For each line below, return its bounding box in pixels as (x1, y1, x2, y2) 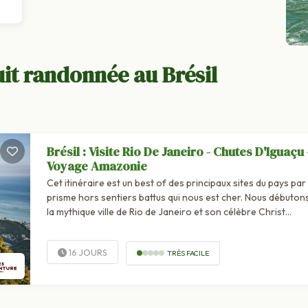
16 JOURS (66, 247, 107, 258)
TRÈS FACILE (166, 247, 209, 258)
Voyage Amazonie (46, 157, 147, 175)
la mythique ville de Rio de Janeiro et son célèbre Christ (46, 206, 285, 219)
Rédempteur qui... (46, 220, 120, 233)
